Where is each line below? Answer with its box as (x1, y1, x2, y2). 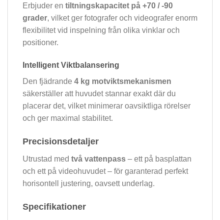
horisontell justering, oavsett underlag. (23, 179, 155, 188)
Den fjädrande (23, 77, 74, 86)
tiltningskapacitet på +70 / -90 (65, 1, 173, 10)
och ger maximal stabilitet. (23, 114, 113, 123)
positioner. (23, 38, 58, 47)
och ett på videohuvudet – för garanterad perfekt (23, 166, 188, 175)
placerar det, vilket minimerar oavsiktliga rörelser (23, 102, 191, 110)
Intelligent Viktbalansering (23, 61, 119, 70)
